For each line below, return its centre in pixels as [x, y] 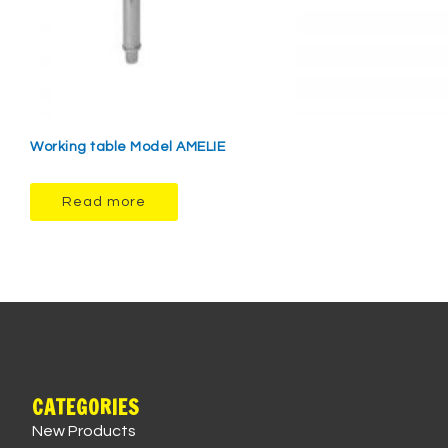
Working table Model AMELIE [127, 147]
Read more [104, 202]
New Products [84, 431]
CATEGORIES [86, 408]
